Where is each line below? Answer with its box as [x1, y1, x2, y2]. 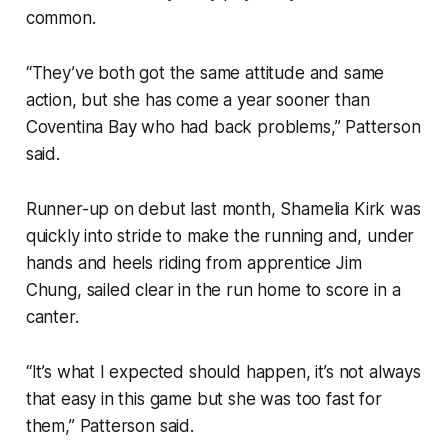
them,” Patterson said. [25, 416, 199, 437]
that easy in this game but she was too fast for [25, 389, 382, 410]
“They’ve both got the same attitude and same [25, 63, 385, 84]
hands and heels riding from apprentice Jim [25, 253, 362, 274]
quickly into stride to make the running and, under [25, 226, 415, 247]
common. [25, 8, 101, 29]
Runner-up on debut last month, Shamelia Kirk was [25, 199, 421, 220]
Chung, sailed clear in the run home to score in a [25, 280, 401, 301]
